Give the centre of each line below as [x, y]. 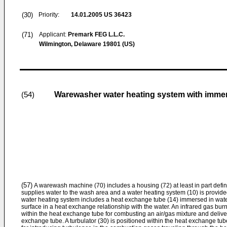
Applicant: [53, 34]
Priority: [49, 15]
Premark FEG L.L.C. [96, 34]
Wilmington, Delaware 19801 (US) [87, 44]
